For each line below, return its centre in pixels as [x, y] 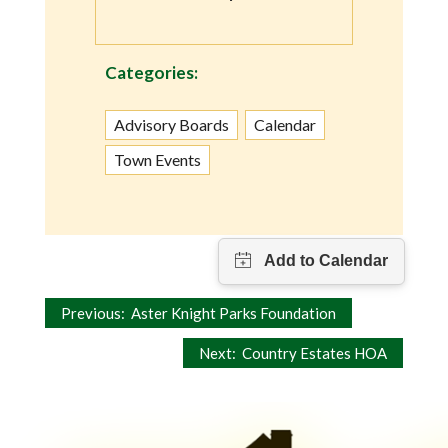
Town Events [157, 159]
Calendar [285, 124]
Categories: [151, 72]
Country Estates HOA [311, 352]
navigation [105, 361]
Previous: [93, 312]
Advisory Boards [171, 124]
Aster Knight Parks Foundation [230, 312]
